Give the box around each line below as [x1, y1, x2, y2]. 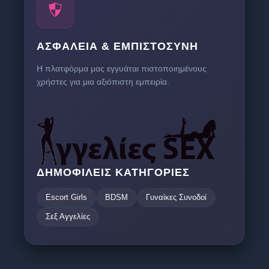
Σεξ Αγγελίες [46, 212, 90, 222]
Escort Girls [46, 193, 87, 202]
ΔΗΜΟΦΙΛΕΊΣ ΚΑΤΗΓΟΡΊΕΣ [37, 166, 190, 179]
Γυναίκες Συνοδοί [146, 193, 207, 202]
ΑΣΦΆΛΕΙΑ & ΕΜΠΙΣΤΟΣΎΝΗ [37, 40, 198, 53]
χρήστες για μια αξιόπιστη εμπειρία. [37, 77, 169, 87]
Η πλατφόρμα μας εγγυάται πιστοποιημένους [37, 64, 207, 74]
